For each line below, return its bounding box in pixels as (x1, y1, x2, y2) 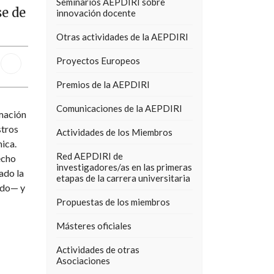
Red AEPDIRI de (56, 150, 123, 161)
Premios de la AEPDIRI (56, 79, 150, 90)
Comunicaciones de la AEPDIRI (56, 103, 182, 114)
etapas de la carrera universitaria (56, 172, 190, 183)
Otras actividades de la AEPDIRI (56, 31, 188, 42)
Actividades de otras (56, 244, 139, 255)
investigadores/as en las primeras (56, 161, 192, 172)
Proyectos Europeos (56, 55, 140, 66)
